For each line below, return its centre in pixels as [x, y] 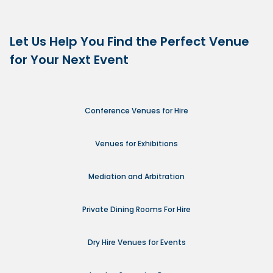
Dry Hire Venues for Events [136, 243]
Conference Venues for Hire [136, 111]
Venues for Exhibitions [136, 144]
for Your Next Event [69, 60]
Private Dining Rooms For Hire [136, 210]
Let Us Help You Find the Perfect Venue [129, 42]
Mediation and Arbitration [136, 177]
